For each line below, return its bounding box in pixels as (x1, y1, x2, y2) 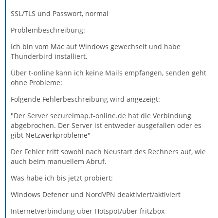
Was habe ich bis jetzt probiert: (11, 173, 113, 182)
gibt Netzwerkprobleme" (11, 130, 91, 140)
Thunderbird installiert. (11, 51, 88, 61)
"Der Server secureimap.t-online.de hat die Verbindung (11, 110, 191, 120)
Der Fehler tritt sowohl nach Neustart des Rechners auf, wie (11, 146, 206, 156)
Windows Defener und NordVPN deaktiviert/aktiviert (11, 189, 181, 199)
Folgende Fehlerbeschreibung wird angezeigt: (11, 94, 160, 104)
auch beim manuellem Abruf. (11, 156, 107, 166)
